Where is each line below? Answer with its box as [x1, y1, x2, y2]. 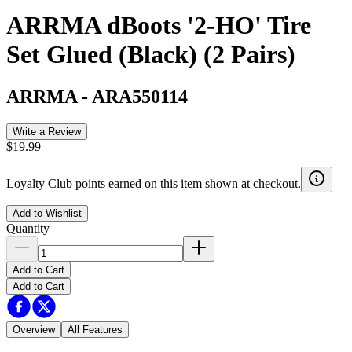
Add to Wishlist [13, 207, 82, 219]
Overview [13, 323, 55, 335]
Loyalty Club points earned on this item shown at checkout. [6, 176, 301, 190]
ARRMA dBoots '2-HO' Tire [6, 11, 311, 40]
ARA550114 [92, 86, 188, 107]
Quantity [6, 221, 49, 235]
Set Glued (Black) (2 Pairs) [6, 40, 295, 69]
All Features [68, 323, 123, 335]
